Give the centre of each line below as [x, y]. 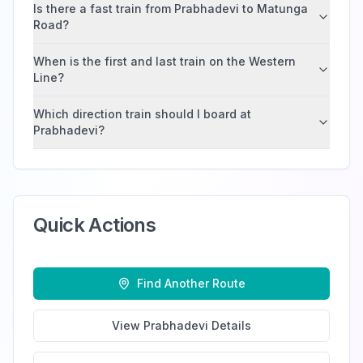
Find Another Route [191, 283]
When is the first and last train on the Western [164, 61]
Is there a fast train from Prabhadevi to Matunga [171, 9]
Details [230, 325]
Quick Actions [95, 225]
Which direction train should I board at [142, 114]
